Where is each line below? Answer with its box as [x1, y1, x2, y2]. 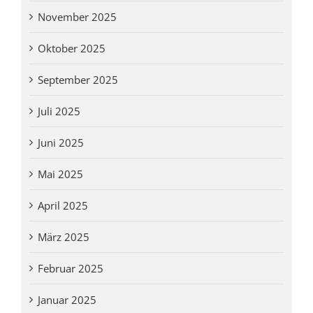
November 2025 [37, 9, 117, 24]
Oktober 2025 [37, 41, 105, 55]
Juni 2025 [37, 135, 84, 150]
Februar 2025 [37, 261, 103, 275]
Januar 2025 [37, 292, 96, 307]
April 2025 [37, 198, 88, 212]
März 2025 [37, 229, 89, 244]
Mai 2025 [37, 166, 83, 181]
